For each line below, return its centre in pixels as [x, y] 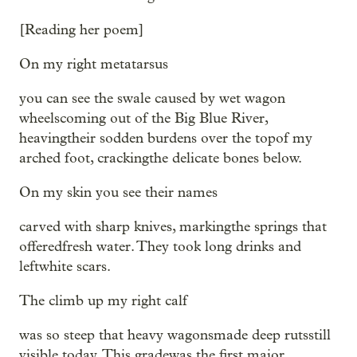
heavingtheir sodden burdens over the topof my [166, 138]
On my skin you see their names [118, 192]
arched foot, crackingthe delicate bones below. [161, 158]
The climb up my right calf [103, 301]
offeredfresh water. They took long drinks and [160, 247]
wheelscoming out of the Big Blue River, [143, 118]
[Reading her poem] [82, 30]
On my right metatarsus [94, 64]
